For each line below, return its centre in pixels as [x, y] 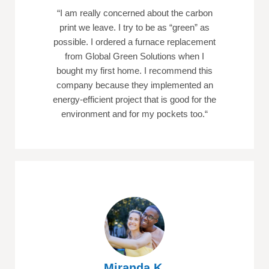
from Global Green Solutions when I [134, 56]
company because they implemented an [134, 85]
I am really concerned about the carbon [136, 13]
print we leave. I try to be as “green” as [134, 28]
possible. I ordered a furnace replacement [134, 42]
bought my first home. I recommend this [134, 71]
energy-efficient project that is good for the [134, 100]
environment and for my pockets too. [133, 114]
